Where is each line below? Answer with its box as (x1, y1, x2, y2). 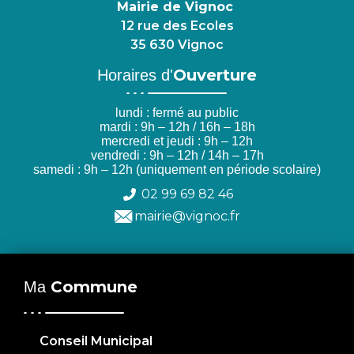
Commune (51, 277, 137, 296)
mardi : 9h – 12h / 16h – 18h (99, 119, 255, 134)
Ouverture (173, 65, 257, 85)
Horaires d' (97, 66, 173, 84)
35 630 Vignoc (130, 36, 224, 52)
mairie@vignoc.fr (134, 208, 240, 224)
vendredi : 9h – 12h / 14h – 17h (90, 148, 264, 162)
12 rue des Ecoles (120, 17, 234, 33)
